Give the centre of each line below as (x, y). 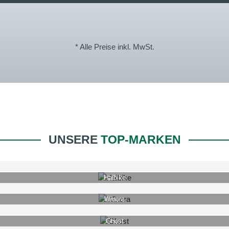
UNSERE (74, 140)
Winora (114, 199)
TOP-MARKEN (141, 140)
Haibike (114, 177)
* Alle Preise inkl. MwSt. (114, 47)
